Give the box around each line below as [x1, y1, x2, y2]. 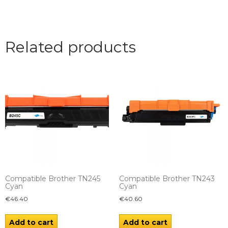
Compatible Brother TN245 [5, 174, 100, 184]
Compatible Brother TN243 [119, 174, 215, 184]
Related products [5, 38, 136, 57]
